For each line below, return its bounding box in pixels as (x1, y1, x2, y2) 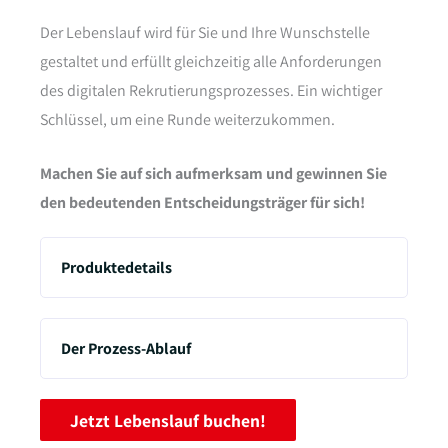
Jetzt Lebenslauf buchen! (69, 408, 266, 432)
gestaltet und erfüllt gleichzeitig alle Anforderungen (40, 50, 382, 72)
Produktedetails (61, 257, 172, 279)
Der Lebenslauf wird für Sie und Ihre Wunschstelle (40, 21, 370, 43)
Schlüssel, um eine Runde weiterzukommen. (40, 108, 335, 130)
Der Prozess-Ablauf (61, 338, 191, 360)
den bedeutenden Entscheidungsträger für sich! (40, 192, 365, 214)
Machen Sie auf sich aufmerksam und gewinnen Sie (40, 163, 387, 185)
